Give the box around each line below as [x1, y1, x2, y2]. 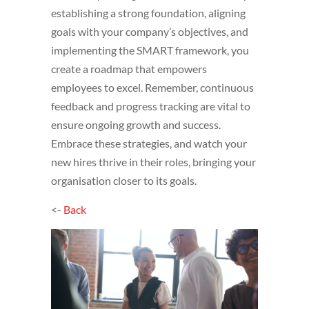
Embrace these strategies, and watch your [51, 137, 247, 150]
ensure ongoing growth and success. [51, 118, 221, 132]
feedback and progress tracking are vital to [51, 99, 250, 113]
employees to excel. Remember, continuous [51, 81, 254, 94]
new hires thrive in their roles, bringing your [51, 155, 256, 169]
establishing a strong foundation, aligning [51, 6, 246, 20]
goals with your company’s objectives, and [51, 25, 248, 39]
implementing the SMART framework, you [51, 43, 249, 57]
